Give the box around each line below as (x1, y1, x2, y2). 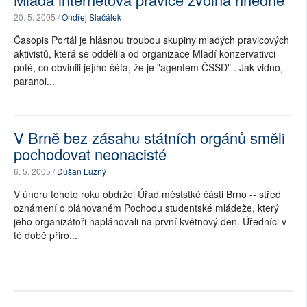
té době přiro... (14, 228, 77, 242)
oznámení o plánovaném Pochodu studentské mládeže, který (14, 201, 279, 214)
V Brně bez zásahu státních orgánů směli (14, 127, 285, 148)
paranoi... (14, 74, 55, 88)
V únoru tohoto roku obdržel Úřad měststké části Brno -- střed (14, 187, 281, 201)
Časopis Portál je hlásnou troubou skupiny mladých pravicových (14, 33, 289, 47)
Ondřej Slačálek (62, 11, 121, 23)
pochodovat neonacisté (14, 143, 167, 164)
